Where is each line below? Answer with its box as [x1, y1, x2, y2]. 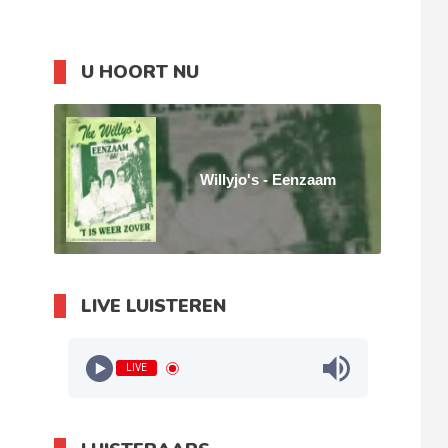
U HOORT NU [81, 60, 200, 84]
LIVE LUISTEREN [81, 294, 227, 318]
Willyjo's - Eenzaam [200, 170, 337, 188]
